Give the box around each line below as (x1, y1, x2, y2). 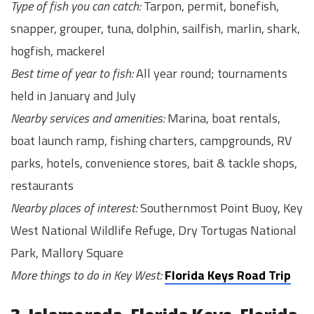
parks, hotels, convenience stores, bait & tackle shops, (11, 153, 297, 173)
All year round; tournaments (133, 64, 287, 83)
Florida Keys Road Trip (165, 266, 291, 285)
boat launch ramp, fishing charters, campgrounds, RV (11, 131, 292, 151)
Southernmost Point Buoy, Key (137, 198, 303, 218)
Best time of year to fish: (11, 64, 133, 83)
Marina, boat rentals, (165, 109, 280, 128)
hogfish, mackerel (11, 41, 105, 61)
